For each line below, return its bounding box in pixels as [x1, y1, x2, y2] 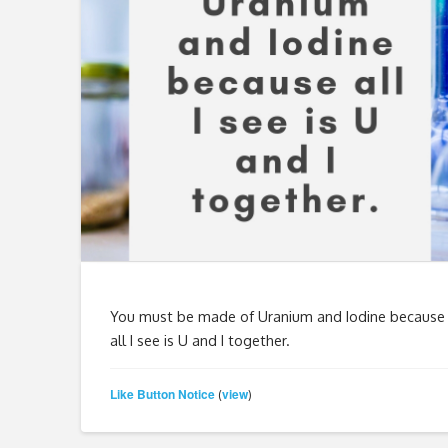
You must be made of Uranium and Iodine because [109, 307, 445, 326]
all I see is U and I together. [109, 331, 290, 350]
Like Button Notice [109, 384, 215, 403]
